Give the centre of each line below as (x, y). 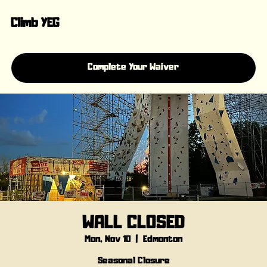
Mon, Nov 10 (108, 239)
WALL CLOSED (133, 223)
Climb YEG (35, 24)
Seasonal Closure (133, 261)
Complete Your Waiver (133, 68)
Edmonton (163, 239)
